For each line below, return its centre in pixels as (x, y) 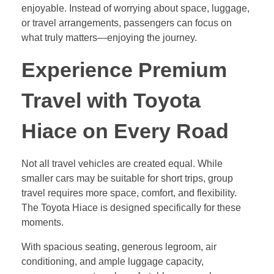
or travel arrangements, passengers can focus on (127, 23)
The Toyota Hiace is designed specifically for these (131, 208)
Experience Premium (124, 70)
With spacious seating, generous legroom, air (119, 247)
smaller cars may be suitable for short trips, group (127, 179)
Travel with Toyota (111, 100)
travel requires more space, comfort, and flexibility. (129, 193)
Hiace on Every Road (125, 131)
